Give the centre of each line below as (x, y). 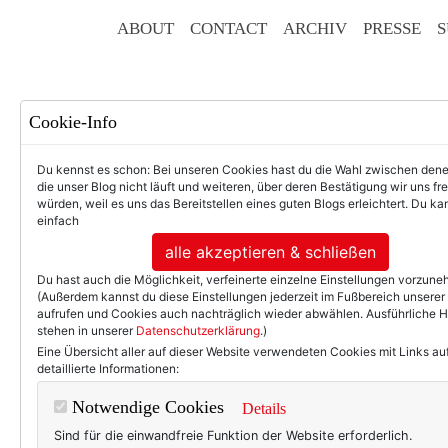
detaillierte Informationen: (108, 368)
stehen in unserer (86, 330)
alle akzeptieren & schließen (270, 252)
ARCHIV (315, 28)
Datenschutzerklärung (198, 330)
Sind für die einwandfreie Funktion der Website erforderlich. (233, 435)
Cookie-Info (73, 122)
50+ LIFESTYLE (325, 293)
